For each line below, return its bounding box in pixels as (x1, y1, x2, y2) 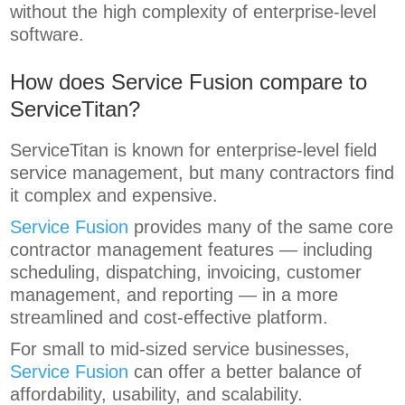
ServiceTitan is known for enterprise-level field (10, 140, 378, 161)
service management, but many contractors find (10, 163, 395, 184)
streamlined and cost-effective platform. (10, 307, 329, 328)
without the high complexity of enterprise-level (10, 2, 377, 23)
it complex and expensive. (10, 185, 219, 206)
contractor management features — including (10, 240, 373, 260)
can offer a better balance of (128, 362, 363, 382)
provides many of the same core (128, 217, 394, 238)
